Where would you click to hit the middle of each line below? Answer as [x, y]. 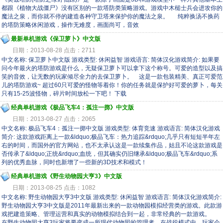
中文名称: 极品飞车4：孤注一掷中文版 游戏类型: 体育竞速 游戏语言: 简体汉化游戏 [111, 128]
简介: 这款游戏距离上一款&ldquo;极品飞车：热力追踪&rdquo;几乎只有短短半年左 [111, 137]
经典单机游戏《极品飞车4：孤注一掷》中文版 [72, 108]
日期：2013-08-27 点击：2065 [54, 119]
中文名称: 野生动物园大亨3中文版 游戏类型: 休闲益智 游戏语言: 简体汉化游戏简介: [111, 197]
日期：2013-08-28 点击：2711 [54, 50]
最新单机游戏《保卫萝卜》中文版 [56, 39]
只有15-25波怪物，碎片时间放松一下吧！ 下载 [64, 94]
